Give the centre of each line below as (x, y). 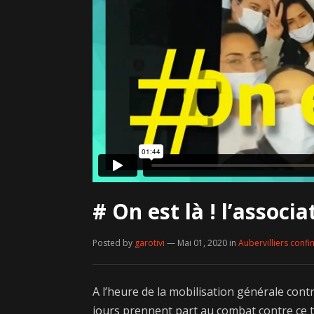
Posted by (114, 243)
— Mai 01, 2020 (197, 243)
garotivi (150, 243)
